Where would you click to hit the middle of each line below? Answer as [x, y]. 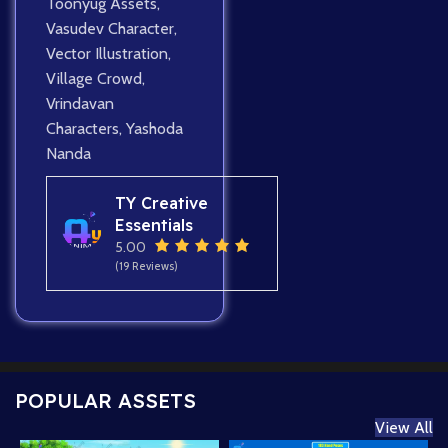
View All [404, 428]
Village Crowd [94, 79]
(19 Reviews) [146, 266]
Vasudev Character [110, 29]
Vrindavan [80, 104]
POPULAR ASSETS [105, 401]
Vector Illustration [107, 54]
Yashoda [154, 129]
